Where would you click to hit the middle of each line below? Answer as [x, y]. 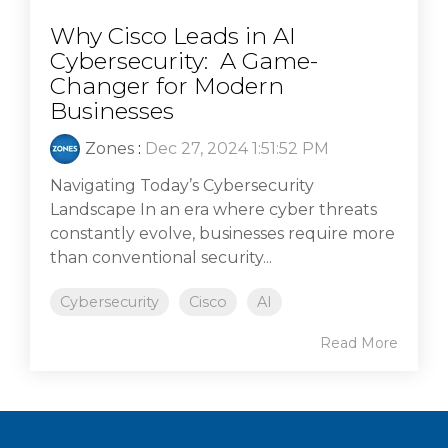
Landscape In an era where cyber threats [213, 209]
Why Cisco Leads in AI [173, 35]
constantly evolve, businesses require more [222, 233]
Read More [359, 342]
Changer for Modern [167, 85]
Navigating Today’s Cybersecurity [182, 185]
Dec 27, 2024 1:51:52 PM [237, 148]
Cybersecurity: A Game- [184, 60]
